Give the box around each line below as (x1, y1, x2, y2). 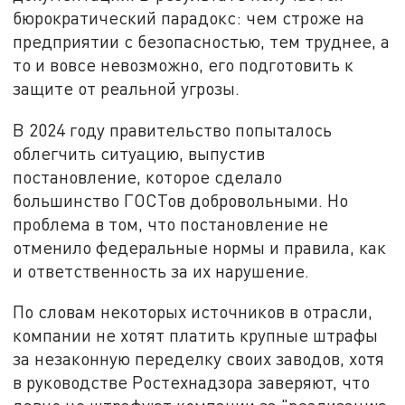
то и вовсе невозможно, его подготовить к (13, 53, 354, 75)
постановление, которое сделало (13, 165, 283, 187)
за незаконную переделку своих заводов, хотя (13, 348, 385, 370)
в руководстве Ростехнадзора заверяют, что (13, 372, 371, 393)
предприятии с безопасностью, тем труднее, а (13, 30, 391, 52)
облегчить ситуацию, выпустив (13, 142, 266, 164)
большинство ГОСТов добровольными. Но (13, 189, 349, 211)
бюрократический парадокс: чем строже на (13, 6, 365, 28)
